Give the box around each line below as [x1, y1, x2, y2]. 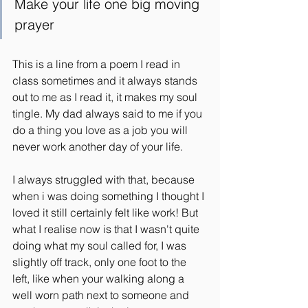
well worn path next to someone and [12, 288, 192, 302]
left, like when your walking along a [12, 272, 187, 285]
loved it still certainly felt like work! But [12, 206, 201, 219]
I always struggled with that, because [12, 173, 197, 186]
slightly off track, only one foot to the [12, 255, 189, 269]
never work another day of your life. [12, 140, 183, 153]
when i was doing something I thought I [12, 189, 207, 203]
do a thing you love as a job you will [12, 123, 190, 137]
